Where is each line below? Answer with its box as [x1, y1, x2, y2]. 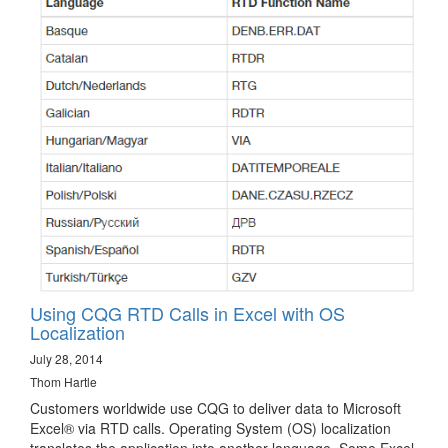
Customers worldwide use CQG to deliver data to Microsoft [30, 397, 401, 418]
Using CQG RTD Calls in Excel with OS [30, 299, 345, 326]
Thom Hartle [30, 372, 97, 390]
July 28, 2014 [30, 349, 103, 367]
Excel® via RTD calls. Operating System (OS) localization [30, 417, 391, 438]
